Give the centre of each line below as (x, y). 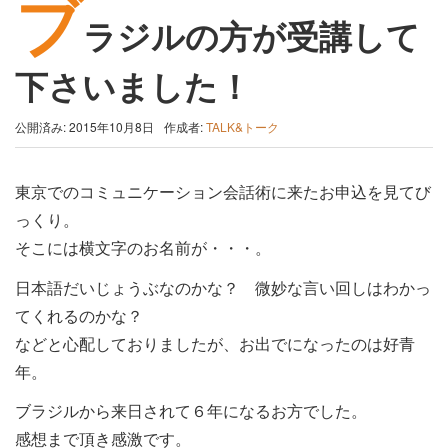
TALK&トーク (242, 126)
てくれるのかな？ (79, 315)
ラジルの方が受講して (251, 35)
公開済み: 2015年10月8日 (84, 126)
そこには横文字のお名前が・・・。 (143, 247)
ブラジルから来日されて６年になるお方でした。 (191, 410)
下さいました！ (133, 85)
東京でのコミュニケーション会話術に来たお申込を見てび (223, 191)
